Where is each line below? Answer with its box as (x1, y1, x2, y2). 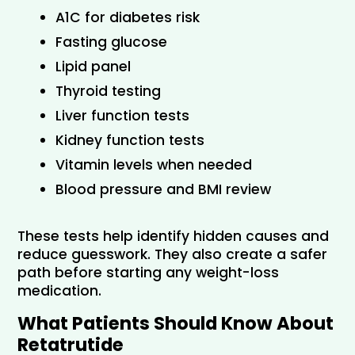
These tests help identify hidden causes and (17, 226, 329, 246)
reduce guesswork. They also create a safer (17, 244, 327, 264)
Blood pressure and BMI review (55, 179, 271, 199)
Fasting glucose (55, 32, 167, 52)
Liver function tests (55, 105, 189, 125)
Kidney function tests (55, 130, 204, 150)
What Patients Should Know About (17, 310, 334, 336)
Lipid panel (55, 56, 131, 76)
